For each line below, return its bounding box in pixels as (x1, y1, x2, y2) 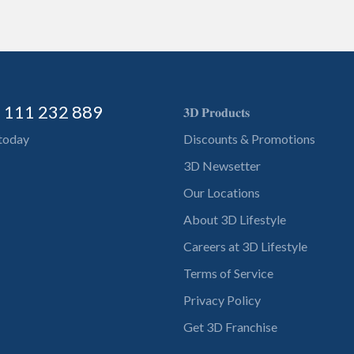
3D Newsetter (183, 158, 261, 174)
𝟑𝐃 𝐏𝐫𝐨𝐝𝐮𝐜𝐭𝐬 (183, 104, 250, 120)
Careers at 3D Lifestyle (183, 239, 307, 254)
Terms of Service (183, 265, 273, 281)
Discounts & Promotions (183, 131, 315, 147)
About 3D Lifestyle (183, 212, 286, 228)
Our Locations (183, 185, 260, 201)
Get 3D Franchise (183, 319, 277, 335)
